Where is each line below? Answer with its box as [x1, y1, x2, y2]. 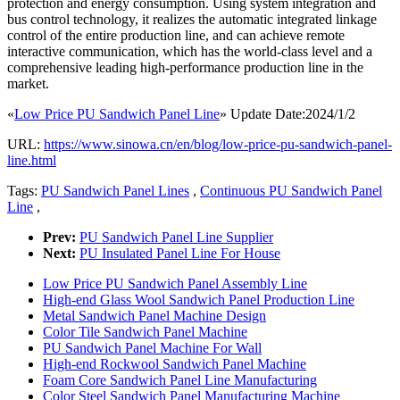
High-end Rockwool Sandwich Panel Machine [43, 355, 306, 371]
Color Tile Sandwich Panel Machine [43, 323, 247, 339]
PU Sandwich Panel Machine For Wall [43, 339, 262, 355]
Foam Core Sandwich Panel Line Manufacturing [43, 371, 317, 387]
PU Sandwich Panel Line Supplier [79, 229, 273, 245]
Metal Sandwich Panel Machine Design [43, 307, 266, 323]
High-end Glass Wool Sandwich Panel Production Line [43, 291, 354, 307]
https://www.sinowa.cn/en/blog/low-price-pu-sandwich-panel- [44, 136, 392, 152]
